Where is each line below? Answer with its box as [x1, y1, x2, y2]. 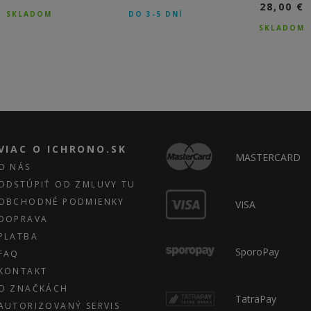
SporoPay [235, 245, 279, 259]
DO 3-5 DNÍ [128, 9, 183, 19]
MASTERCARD [235, 151, 301, 165]
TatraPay [235, 292, 276, 306]
